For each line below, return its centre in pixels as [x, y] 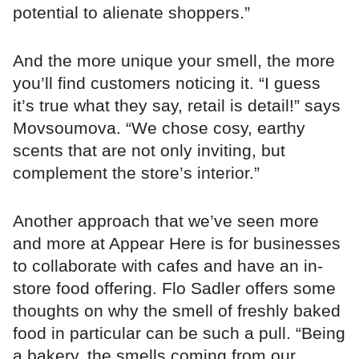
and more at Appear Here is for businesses [177, 243]
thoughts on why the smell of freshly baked [177, 310]
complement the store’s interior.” [136, 172]
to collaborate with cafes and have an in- [168, 265]
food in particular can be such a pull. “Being [179, 333]
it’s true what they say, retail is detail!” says [177, 105]
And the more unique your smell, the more [174, 60]
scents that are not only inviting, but [149, 150]
